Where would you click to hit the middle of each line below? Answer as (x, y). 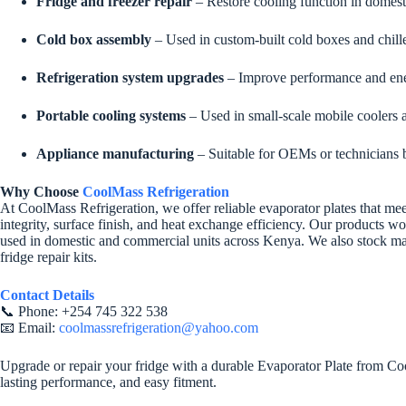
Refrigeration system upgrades (130, 78)
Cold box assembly (94, 40)
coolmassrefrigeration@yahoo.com (159, 328)
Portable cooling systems (111, 116)
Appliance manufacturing (115, 154)
